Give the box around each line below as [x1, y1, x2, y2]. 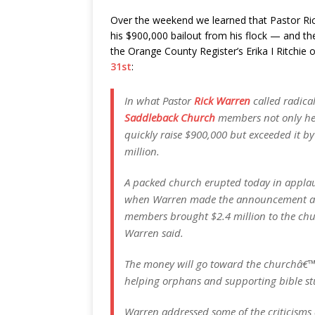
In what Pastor [124, 94, 194, 108]
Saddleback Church [124, 110, 215, 124]
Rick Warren [194, 94, 250, 108]
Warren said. [124, 226, 184, 240]
